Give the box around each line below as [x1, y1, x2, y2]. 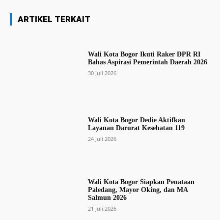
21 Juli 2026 [87, 205, 116, 213]
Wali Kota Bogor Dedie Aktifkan [87, 116, 185, 124]
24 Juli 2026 [87, 135, 116, 143]
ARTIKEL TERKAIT [18, 14, 90, 25]
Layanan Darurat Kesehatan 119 [87, 124, 185, 132]
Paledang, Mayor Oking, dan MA [87, 186, 188, 194]
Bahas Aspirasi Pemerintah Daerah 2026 [87, 58, 207, 66]
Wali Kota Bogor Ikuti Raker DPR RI [87, 50, 200, 58]
